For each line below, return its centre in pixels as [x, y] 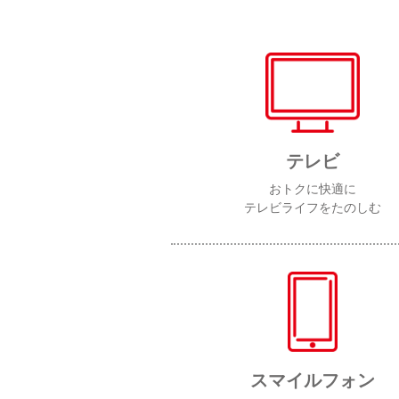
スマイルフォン [312, 381]
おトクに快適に [312, 189]
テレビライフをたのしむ [312, 208]
